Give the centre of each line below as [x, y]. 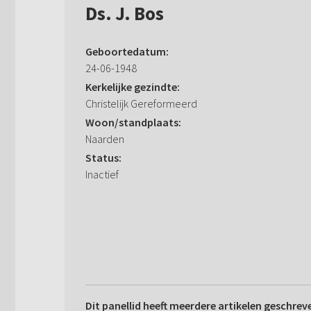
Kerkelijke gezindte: [133, 87]
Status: [103, 158]
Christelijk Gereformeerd [141, 104]
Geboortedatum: [127, 52]
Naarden [105, 139]
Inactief [102, 175]
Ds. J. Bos [125, 14]
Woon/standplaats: [133, 123]
